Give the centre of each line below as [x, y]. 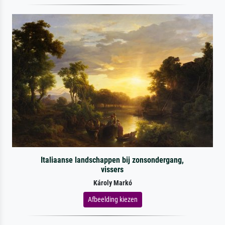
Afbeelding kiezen [113, 199]
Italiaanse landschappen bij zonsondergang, [113, 160]
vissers [113, 169]
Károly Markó [113, 183]
